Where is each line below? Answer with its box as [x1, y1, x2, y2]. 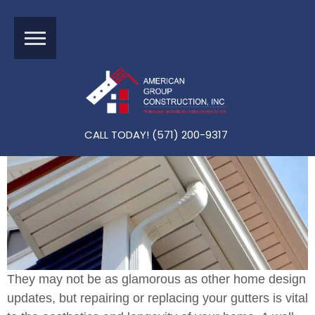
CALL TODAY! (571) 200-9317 [84, 127, 228, 142]
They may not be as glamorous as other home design [7, 272, 306, 286]
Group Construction [7, 30, 111, 44]
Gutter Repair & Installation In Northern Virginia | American [7, 8, 308, 23]
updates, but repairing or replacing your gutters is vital [7, 291, 308, 305]
